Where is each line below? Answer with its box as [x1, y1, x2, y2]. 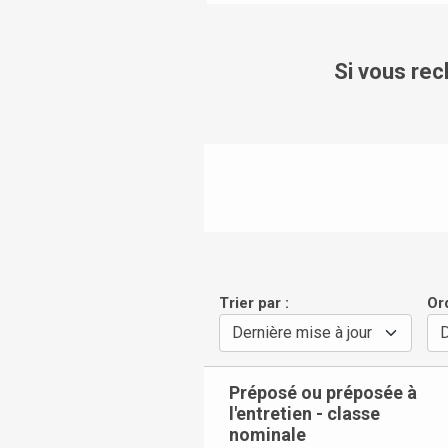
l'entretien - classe [229, 403, 380, 425]
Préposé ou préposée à [229, 382, 417, 404]
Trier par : [218, 293, 289, 312]
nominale [229, 424, 306, 446]
